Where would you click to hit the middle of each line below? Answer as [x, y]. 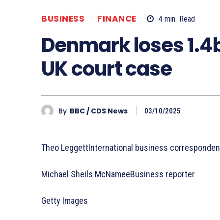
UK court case [107, 69]
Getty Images [65, 201]
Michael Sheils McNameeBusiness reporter [118, 174]
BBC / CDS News [99, 111]
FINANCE [117, 19]
